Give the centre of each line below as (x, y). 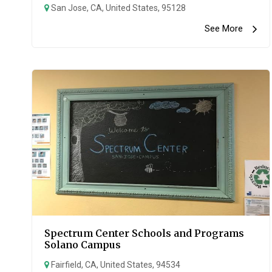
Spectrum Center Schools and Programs (144, 233)
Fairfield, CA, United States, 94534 (115, 265)
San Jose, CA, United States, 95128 (117, 8)
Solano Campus (83, 245)
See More (229, 29)
